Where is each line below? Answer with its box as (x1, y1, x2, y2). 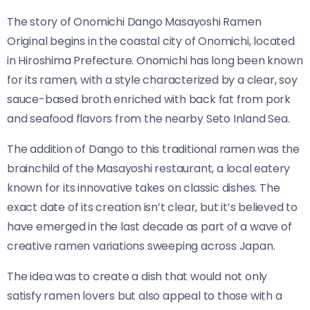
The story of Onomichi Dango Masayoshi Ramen (7, 13, 262, 30)
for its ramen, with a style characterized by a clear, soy (7, 71, 298, 88)
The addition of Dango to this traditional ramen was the (7, 140, 300, 157)
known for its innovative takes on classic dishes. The (7, 179, 280, 196)
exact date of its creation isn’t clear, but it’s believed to (7, 199, 298, 215)
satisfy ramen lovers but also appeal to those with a (7, 287, 282, 304)
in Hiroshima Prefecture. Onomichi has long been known (7, 52, 303, 69)
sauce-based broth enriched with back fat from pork (7, 91, 291, 107)
